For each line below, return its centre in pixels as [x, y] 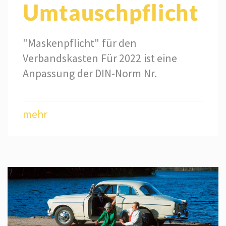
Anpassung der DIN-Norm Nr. [90, 73]
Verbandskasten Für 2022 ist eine [100, 58]
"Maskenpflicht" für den [80, 43]
